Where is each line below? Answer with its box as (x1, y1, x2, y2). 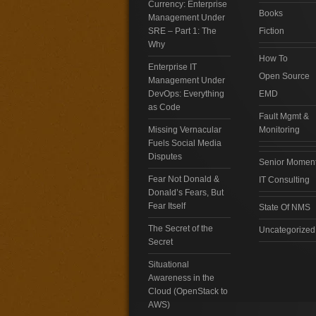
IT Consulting (258, 175, 310, 186)
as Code (147, 102, 181, 113)
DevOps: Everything (147, 89, 224, 99)
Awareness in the (147, 273, 214, 284)
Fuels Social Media (147, 138, 221, 149)
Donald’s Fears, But (147, 188, 224, 198)
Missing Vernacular (147, 125, 221, 135)
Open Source (258, 71, 310, 82)
